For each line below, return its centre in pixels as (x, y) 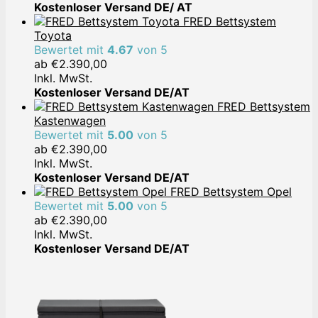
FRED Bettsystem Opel (231, 191)
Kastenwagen (70, 120)
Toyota (53, 35)
